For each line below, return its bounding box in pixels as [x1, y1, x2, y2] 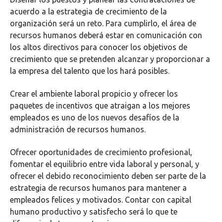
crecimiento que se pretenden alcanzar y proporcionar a [10, 54, 210, 63]
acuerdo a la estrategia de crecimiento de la [10, 6, 167, 16]
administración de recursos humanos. [10, 124, 146, 134]
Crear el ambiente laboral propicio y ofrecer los [10, 89, 178, 98]
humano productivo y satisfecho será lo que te [10, 207, 177, 217]
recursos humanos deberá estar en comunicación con [10, 30, 202, 40]
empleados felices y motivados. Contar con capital [10, 195, 191, 205]
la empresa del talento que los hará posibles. [10, 66, 169, 75]
